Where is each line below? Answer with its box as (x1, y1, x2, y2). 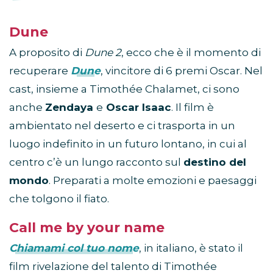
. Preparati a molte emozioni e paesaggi (49, 174, 257, 187)
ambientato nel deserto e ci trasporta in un (9, 119, 235, 132)
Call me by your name (9, 219, 165, 236)
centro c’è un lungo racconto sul (9, 156, 183, 169)
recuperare (9, 65, 71, 77)
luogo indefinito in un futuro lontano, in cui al (9, 138, 247, 151)
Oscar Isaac (103, 101, 171, 114)
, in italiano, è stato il (139, 242, 243, 255)
